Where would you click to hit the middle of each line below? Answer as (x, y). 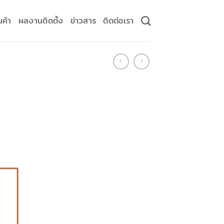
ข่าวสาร (83, 20)
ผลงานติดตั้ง (41, 20)
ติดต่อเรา (118, 20)
